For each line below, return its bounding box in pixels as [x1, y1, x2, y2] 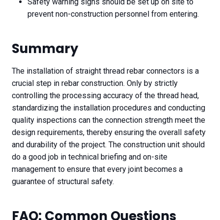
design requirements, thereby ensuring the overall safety [12, 128, 206, 137]
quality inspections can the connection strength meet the [12, 115, 205, 125]
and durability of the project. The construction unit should [12, 140, 205, 150]
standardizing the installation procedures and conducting [12, 103, 205, 113]
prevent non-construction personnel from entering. [27, 9, 199, 19]
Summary [12, 40, 78, 58]
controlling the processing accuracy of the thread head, [12, 91, 199, 101]
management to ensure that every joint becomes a [12, 165, 183, 174]
